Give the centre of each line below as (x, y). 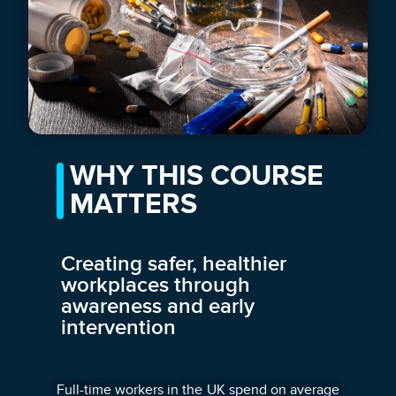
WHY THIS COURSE (197, 176)
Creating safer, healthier (174, 263)
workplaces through (156, 285)
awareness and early (158, 306)
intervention (118, 327)
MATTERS (133, 204)
